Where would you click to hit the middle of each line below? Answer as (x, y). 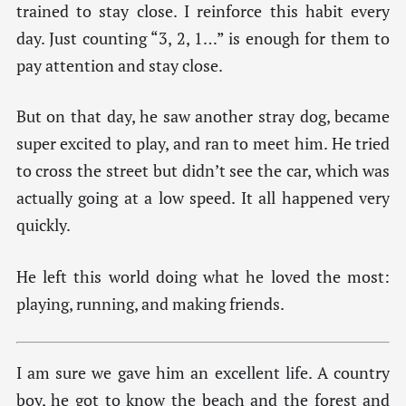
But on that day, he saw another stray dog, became (203, 117)
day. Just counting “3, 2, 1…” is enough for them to (203, 38)
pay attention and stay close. (119, 65)
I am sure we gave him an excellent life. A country (203, 372)
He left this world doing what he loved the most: (203, 276)
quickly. (43, 226)
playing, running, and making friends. (150, 304)
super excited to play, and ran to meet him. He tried (203, 144)
